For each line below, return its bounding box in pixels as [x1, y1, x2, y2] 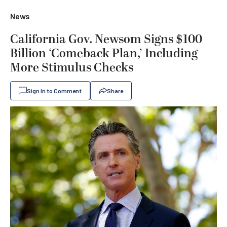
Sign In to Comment [27, 87, 82, 94]
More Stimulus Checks [10, 59, 133, 77]
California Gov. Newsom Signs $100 [10, 30, 202, 49]
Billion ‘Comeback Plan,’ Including [10, 45, 198, 63]
